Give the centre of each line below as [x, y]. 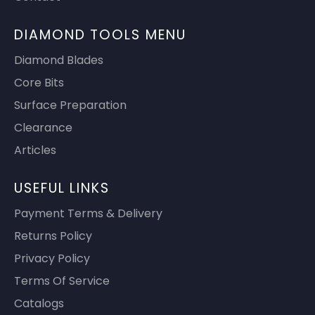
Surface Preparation [70, 105]
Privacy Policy [52, 259]
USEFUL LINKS [62, 188]
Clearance [43, 128]
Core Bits [39, 83]
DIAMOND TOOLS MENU [100, 35]
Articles [35, 150]
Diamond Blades [59, 60]
